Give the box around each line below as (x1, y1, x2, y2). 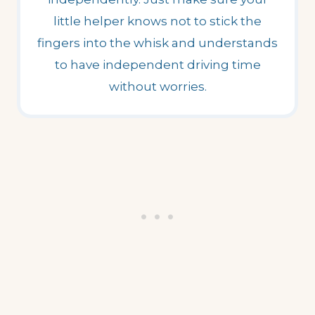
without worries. (108, 79, 207, 94)
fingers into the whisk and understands (37, 35, 278, 50)
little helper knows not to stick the (53, 13, 262, 28)
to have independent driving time (54, 57, 261, 72)
